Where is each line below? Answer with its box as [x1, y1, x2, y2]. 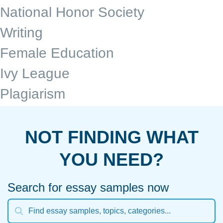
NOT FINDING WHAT [24, 126, 199, 147]
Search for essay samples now [7, 180, 169, 194]
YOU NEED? [59, 149, 164, 170]
